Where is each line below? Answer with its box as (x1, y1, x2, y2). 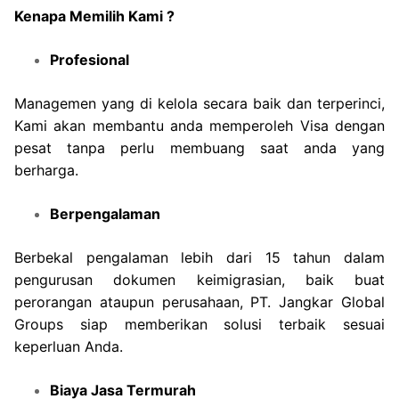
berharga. (14, 160, 78, 179)
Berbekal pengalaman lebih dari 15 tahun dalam (14, 248, 385, 266)
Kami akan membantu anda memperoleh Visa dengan (14, 116, 385, 134)
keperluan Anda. (14, 337, 123, 355)
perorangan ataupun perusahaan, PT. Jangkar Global (14, 292, 385, 311)
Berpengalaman (50, 204, 160, 223)
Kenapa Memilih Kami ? (14, 6, 175, 25)
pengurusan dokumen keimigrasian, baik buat (14, 270, 385, 289)
